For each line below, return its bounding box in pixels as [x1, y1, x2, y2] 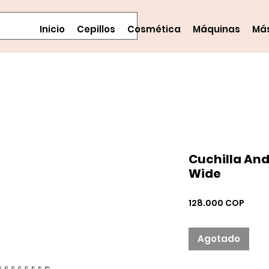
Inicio [40, 23, 65, 35]
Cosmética [127, 23, 181, 35]
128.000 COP [189, 197, 244, 209]
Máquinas [193, 23, 240, 35]
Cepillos [77, 23, 115, 35]
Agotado [198, 232, 240, 245]
